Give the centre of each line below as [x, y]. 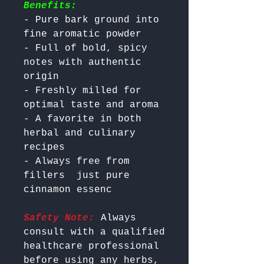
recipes [44, 148]
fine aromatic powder [82, 34]
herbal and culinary [80, 133]
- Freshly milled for [82, 91]
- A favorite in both [82, 119]
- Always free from [77, 162]
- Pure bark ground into [91, 20]
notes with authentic [82, 63]
